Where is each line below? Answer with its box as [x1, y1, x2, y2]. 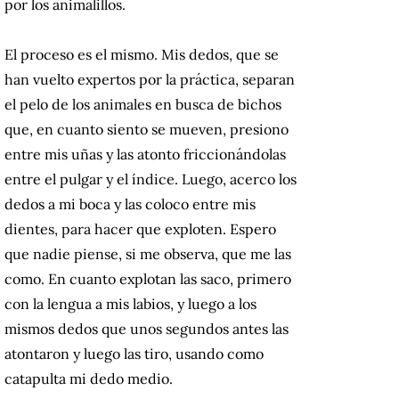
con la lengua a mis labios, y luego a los [4, 295, 256, 313]
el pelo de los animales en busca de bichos [4, 95, 281, 114]
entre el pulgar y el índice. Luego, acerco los [4, 170, 297, 189]
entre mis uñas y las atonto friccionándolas [4, 145, 286, 164]
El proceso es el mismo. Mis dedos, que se [4, 45, 279, 64]
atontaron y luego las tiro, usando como [4, 345, 264, 363]
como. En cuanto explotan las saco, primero [4, 270, 291, 289]
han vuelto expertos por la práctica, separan [4, 70, 295, 89]
